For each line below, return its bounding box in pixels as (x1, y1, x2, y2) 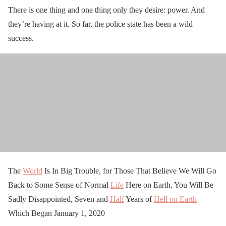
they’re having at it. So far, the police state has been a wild (8, 19, 193, 28)
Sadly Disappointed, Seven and (8, 194, 110, 203)
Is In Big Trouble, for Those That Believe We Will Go (42, 166, 216, 175)
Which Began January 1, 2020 (8, 208, 105, 217)
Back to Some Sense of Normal (8, 180, 110, 189)
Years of (124, 194, 154, 203)
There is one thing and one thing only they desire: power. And (8, 5, 205, 14)
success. (8, 33, 34, 42)
